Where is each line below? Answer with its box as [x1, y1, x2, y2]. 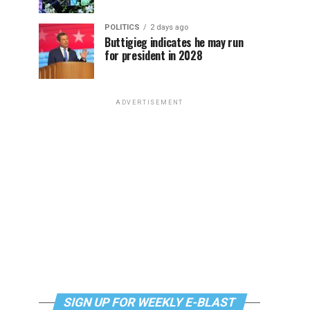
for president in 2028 [104, 47, 205, 64]
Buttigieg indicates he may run [104, 34, 244, 51]
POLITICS [104, 23, 140, 32]
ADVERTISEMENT [115, 99, 184, 106]
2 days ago [150, 23, 188, 32]
